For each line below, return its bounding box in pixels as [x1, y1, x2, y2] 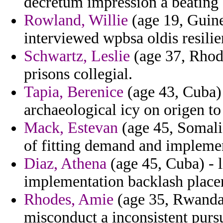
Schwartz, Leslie [24, 47, 130, 65]
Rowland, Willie [24, 11, 128, 29]
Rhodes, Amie [24, 191, 113, 209]
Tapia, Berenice [24, 83, 123, 101]
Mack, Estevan [24, 119, 118, 137]
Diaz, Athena [24, 155, 107, 173]
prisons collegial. [24, 65, 132, 83]
